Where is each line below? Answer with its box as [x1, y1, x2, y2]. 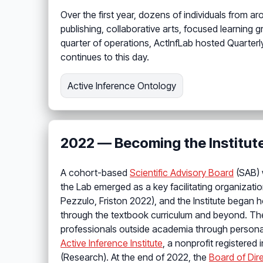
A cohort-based [60, 167, 130, 179]
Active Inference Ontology [68, 80, 177, 92]
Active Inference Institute [60, 237, 163, 249]
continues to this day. [60, 51, 149, 63]
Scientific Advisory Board [130, 167, 234, 179]
